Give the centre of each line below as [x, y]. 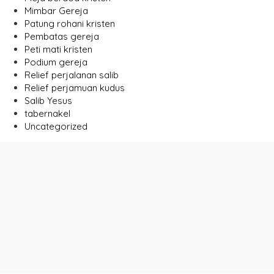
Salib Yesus [48, 101]
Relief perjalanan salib [72, 75]
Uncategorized [56, 127]
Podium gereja [56, 62]
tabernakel [47, 114]
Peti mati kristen [58, 50]
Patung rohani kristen [70, 24]
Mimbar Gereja [56, 11]
